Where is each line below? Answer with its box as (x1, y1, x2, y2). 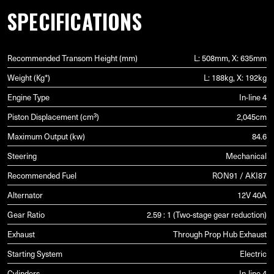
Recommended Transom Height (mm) (7, 51, 138, 64)
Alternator (7, 188, 43, 201)
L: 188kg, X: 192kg (204, 71, 267, 83)
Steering (7, 149, 37, 161)
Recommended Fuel (7, 169, 76, 181)
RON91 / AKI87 (212, 169, 267, 181)
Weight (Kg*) (7, 71, 50, 83)
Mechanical (226, 149, 267, 161)
